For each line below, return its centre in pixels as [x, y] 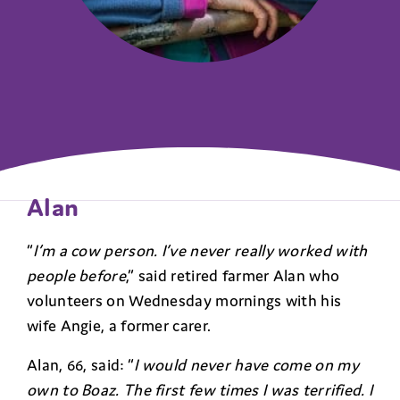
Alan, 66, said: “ [81, 364]
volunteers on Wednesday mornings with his [184, 300]
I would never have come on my [246, 364]
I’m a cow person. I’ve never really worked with [200, 250]
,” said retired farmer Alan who [233, 275]
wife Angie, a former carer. [119, 325]
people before [76, 275]
